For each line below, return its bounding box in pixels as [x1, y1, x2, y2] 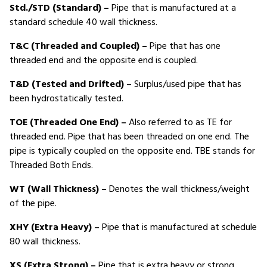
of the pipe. [10, 196, 57, 212]
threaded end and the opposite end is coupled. [10, 53, 198, 69]
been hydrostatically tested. [10, 91, 123, 107]
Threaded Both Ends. [10, 158, 93, 173]
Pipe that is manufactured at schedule [100, 220, 257, 235]
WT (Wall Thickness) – [10, 182, 107, 197]
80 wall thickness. [10, 234, 80, 250]
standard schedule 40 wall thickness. [10, 15, 157, 30]
